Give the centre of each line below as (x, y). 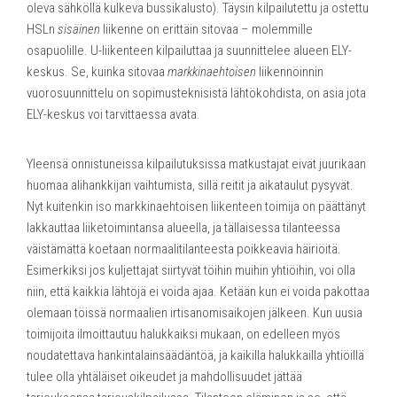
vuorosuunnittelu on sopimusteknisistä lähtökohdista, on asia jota (196, 93)
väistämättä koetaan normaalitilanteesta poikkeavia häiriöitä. (184, 249)
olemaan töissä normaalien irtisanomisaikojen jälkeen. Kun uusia (195, 312)
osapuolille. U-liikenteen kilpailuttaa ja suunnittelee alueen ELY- (189, 50)
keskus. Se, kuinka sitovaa (97, 71)
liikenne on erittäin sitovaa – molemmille (206, 29)
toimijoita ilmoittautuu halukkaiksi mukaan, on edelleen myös (183, 334)
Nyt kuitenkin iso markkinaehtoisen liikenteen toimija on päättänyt (196, 206)
